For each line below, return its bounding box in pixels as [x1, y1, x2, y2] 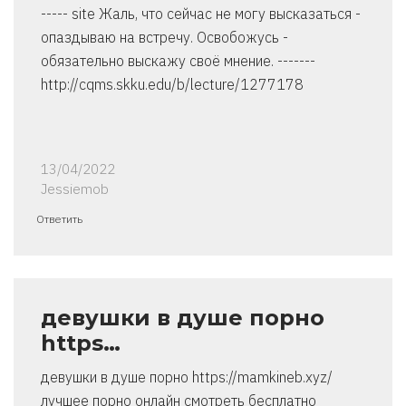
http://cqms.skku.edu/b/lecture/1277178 [41, 75, 304, 94]
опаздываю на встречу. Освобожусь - [41, 28, 288, 47]
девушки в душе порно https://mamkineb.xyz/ [41, 368, 333, 387]
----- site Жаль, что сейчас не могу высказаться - [41, 5, 361, 24]
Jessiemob [41, 180, 109, 198]
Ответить [36, 212, 82, 227]
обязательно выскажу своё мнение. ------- [41, 52, 315, 71]
